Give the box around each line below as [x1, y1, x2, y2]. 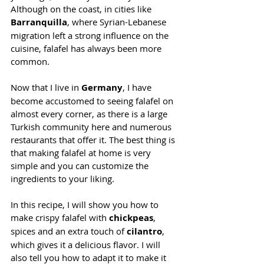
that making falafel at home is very [11, 146, 153, 159]
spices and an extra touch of [11, 225, 127, 237]
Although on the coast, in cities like [11, 2, 154, 15]
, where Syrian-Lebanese [67, 15, 169, 28]
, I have [123, 81, 154, 93]
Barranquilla [11, 15, 67, 28]
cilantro [127, 225, 162, 237]
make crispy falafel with [11, 211, 109, 223]
